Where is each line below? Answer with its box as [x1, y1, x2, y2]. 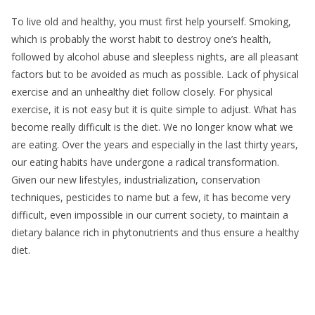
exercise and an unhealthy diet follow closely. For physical [11, 84, 273, 98]
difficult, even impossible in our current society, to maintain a [11, 207, 288, 221]
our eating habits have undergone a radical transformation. [11, 155, 279, 169]
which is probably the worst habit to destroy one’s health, [11, 32, 271, 46]
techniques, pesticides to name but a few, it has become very [11, 190, 290, 204]
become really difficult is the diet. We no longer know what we [11, 120, 293, 134]
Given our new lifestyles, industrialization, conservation [11, 172, 260, 186]
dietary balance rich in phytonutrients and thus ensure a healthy [11, 225, 299, 239]
